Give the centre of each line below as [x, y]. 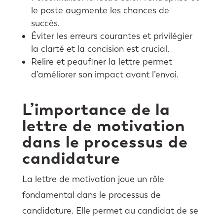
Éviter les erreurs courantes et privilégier [111, 36]
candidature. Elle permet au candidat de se [110, 210]
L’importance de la [96, 109]
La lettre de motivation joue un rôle [93, 179]
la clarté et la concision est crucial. [100, 49]
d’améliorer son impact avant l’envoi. [105, 74]
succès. [45, 23]
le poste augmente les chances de [100, 10]
